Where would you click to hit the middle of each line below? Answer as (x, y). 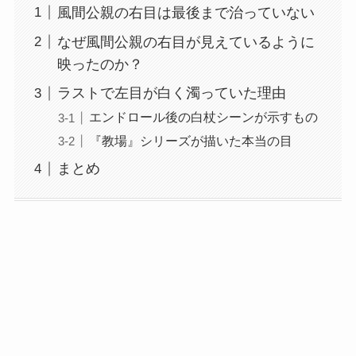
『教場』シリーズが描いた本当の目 (190, 140)
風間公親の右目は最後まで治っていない (186, 12)
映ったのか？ (100, 64)
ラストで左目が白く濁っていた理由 (171, 93)
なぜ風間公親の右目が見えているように (186, 42)
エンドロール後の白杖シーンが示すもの (203, 117)
